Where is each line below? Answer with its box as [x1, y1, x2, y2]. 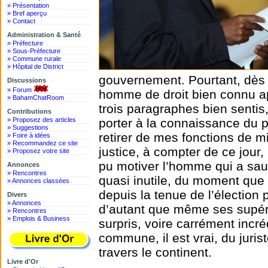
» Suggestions [7, 124, 48, 131]
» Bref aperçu [7, 10, 47, 17]
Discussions [7, 77, 46, 84]
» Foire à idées [7, 132, 50, 139]
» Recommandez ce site [7, 139, 78, 147]
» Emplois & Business [7, 215, 70, 222]
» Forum [7, 86, 32, 93]
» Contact [7, 17, 35, 25]
